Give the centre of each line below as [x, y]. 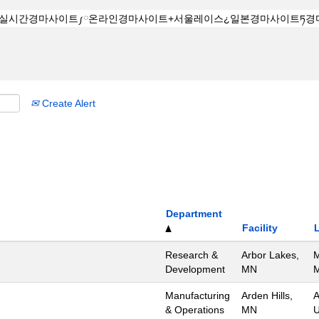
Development [195, 269]
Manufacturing [198, 296]
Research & [192, 255]
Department [194, 214]
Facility [260, 228]
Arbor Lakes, [270, 255]
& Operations [195, 310]
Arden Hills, [267, 296]
